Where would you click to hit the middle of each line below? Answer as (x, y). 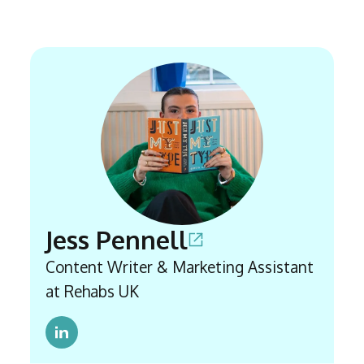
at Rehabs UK (92, 290)
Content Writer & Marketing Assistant (179, 266)
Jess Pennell (116, 239)
